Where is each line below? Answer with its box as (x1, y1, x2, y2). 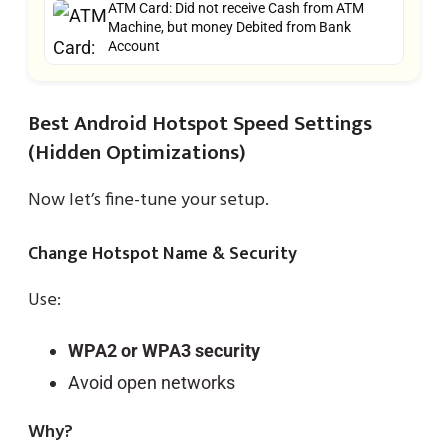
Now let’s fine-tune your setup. (28, 185, 269, 215)
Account (108, 37, 160, 54)
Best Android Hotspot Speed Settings (28, 105, 372, 141)
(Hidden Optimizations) (28, 134, 246, 170)
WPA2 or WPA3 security (68, 339, 260, 361)
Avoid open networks (68, 371, 235, 393)
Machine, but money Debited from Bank (108, 18, 351, 35)
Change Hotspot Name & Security (28, 238, 297, 269)
